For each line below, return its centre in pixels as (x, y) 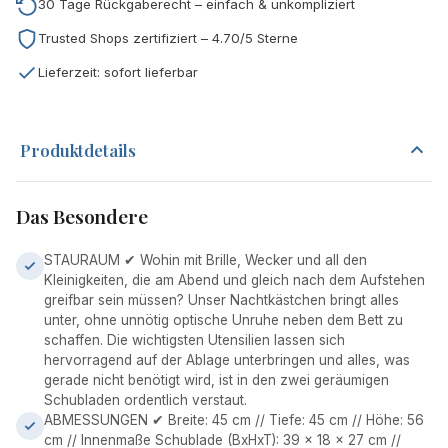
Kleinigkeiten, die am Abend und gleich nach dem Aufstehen (234, 279)
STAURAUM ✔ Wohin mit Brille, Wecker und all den (205, 259)
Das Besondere (82, 215)
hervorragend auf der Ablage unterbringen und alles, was (227, 359)
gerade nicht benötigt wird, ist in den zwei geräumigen (216, 379)
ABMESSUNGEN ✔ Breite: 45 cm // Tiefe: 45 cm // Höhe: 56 (234, 419)
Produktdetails (78, 149)
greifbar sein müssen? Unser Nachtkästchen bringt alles (221, 299)
